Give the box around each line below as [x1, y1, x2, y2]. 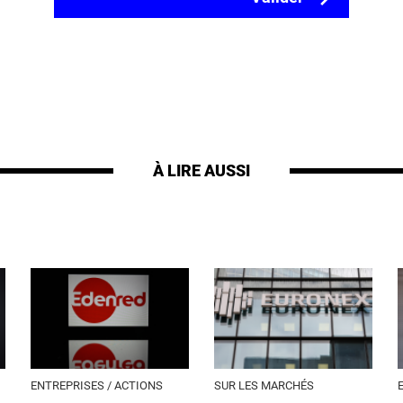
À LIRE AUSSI [153, 161, 250, 180]
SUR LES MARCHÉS [214, 379, 314, 392]
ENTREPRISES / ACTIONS [31, 379, 163, 392]
